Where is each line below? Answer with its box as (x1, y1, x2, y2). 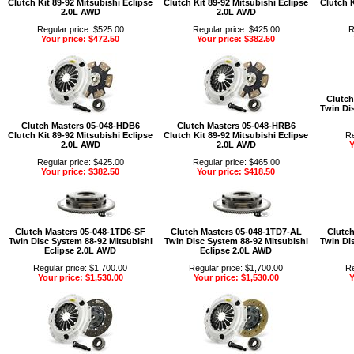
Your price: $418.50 (197, 166, 275, 176)
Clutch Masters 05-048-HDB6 (21, 120, 140, 130)
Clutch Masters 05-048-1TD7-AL (170, 226, 302, 236)
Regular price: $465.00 (192, 156, 280, 167)
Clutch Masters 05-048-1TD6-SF (15, 226, 145, 236)
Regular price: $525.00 (36, 24, 124, 34)
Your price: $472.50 (41, 33, 119, 43)
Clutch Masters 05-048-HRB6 (176, 120, 296, 130)
